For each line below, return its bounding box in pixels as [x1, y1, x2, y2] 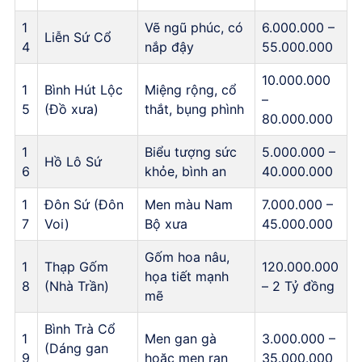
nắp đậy [145, 38, 194, 55]
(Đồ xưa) [44, 100, 99, 117]
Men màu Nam [145, 196, 233, 213]
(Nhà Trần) [44, 277, 109, 294]
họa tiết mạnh [145, 267, 229, 284]
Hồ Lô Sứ [44, 153, 102, 170]
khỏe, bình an [145, 162, 226, 179]
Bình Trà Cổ [44, 320, 116, 337]
